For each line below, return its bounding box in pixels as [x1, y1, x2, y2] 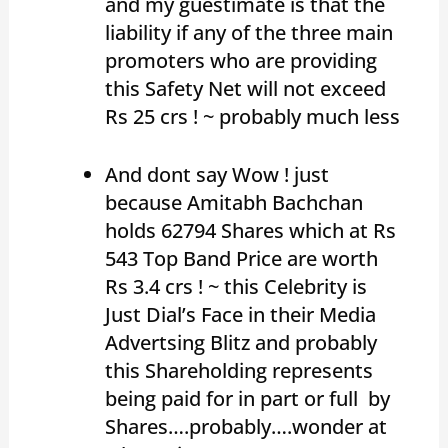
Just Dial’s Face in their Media [104, 300, 376, 328]
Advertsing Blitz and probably [104, 328, 377, 356]
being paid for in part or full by [104, 384, 390, 412]
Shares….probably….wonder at [104, 412, 387, 440]
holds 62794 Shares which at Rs [104, 216, 396, 244]
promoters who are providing [104, 46, 377, 74]
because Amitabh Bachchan [104, 188, 363, 216]
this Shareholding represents [104, 356, 373, 384]
